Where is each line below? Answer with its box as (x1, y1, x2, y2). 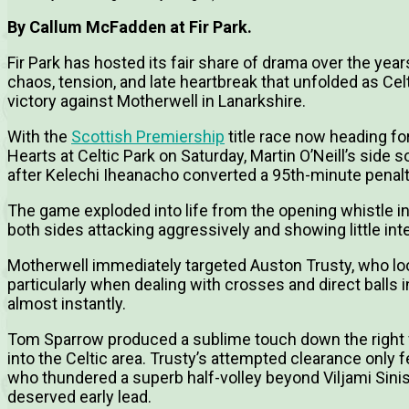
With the (7, 127, 71, 147)
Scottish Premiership (71, 127, 225, 147)
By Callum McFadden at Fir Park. (7, 17, 252, 37)
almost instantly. (7, 294, 126, 314)
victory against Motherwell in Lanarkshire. (7, 91, 306, 111)
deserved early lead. (7, 387, 152, 407)
